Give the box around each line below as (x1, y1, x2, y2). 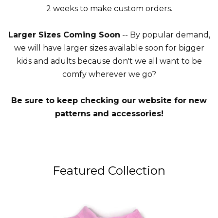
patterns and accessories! (54, 109, 163, 118)
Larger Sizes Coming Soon (8, 30, 120, 39)
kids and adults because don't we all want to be (16, 56, 202, 66)
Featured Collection (53, 163, 165, 178)
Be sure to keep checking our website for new (11, 96, 207, 105)
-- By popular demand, (120, 30, 210, 39)
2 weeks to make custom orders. (46, 4, 172, 13)
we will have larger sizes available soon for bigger (14, 43, 204, 53)
